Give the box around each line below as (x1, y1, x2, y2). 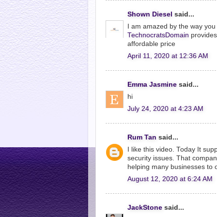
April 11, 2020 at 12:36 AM (127, 52, 208, 60)
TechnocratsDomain (127, 31, 189, 39)
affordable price (127, 40, 175, 47)
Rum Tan (127, 134, 156, 141)
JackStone (127, 204, 162, 211)
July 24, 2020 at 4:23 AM (127, 105, 203, 112)
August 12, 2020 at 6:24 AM (127, 175, 213, 183)
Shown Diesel (127, 11, 172, 18)
